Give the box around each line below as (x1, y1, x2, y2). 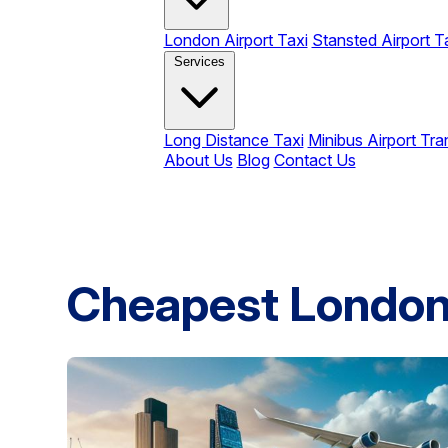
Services (173, 54, 225, 69)
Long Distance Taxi (163, 130, 304, 150)
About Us (163, 150, 233, 170)
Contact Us (273, 150, 356, 170)
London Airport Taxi (163, 30, 308, 50)
